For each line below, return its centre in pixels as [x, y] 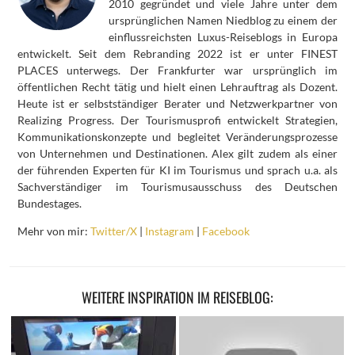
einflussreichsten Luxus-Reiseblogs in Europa [223, 36]
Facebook [226, 231]
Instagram [170, 231]
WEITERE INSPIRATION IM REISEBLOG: [177, 297]
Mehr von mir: [54, 231]
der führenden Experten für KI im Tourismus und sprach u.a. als [177, 170]
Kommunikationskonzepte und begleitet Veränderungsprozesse [177, 136]
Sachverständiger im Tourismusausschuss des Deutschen [177, 186]
